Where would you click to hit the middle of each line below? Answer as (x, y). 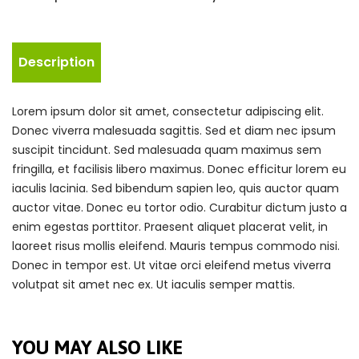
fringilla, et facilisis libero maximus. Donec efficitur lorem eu (179, 169)
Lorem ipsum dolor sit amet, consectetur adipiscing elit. (168, 112)
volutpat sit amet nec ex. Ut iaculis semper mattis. (153, 285)
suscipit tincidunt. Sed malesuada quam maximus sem (167, 150)
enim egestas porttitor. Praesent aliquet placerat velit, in (170, 227)
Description (56, 63)
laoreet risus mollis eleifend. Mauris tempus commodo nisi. (176, 246)
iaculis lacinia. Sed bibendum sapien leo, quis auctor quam (175, 189)
